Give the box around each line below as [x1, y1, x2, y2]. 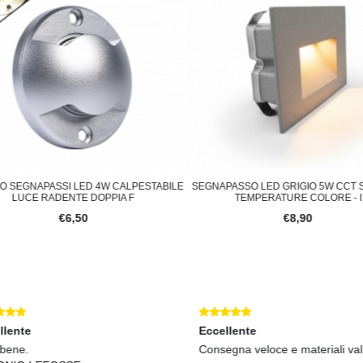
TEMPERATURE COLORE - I [230, 192, 358, 204]
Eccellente [194, 324, 252, 338]
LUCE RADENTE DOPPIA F [8, 192, 131, 204]
